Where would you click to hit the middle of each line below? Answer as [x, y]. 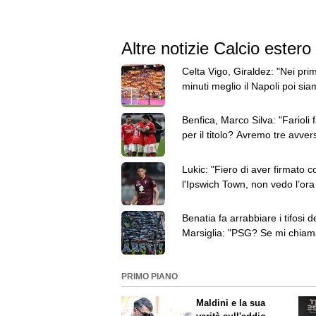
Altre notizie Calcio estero [216, 48]
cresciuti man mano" [227, 101]
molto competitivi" [221, 150]
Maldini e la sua [231, 303]
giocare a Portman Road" [238, 199]
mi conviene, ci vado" [229, 248]
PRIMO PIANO [150, 277]
